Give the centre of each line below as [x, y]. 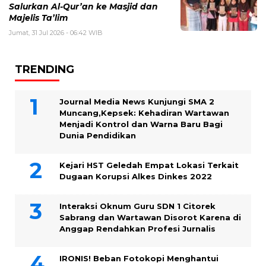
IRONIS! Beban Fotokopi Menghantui [139, 258]
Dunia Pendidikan [98, 135]
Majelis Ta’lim [38, 18]
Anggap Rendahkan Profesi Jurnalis [137, 229]
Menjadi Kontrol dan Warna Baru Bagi [141, 124]
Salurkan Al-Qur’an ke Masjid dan [83, 7]
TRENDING [45, 69]
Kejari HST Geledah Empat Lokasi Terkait [149, 165]
